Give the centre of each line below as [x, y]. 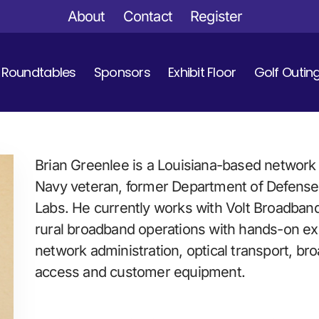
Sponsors [122, 72]
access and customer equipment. [140, 272]
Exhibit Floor [202, 72]
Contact [148, 16]
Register [216, 16]
